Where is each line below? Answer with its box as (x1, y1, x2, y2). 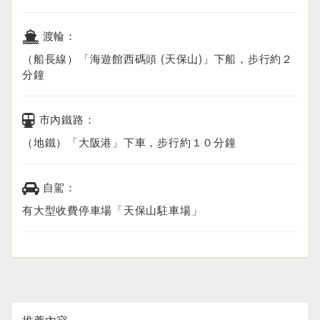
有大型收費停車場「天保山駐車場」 (22, 201, 203, 218)
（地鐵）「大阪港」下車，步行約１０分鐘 (22, 134, 236, 150)
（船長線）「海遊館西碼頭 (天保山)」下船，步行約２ (22, 50, 294, 66)
